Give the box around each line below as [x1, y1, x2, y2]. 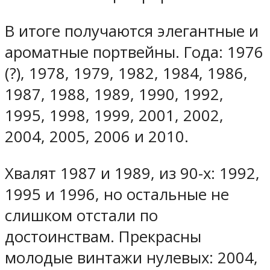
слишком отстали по [5, 204, 158, 226]
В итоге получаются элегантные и [5, 20, 259, 42]
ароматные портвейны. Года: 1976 [5, 41, 263, 63]
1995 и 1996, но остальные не [5, 183, 229, 205]
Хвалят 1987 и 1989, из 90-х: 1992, [5, 162, 260, 184]
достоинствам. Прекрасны [5, 225, 201, 247]
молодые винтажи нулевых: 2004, [5, 246, 258, 268]
